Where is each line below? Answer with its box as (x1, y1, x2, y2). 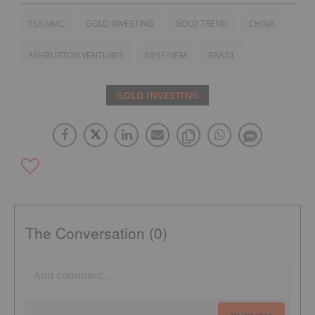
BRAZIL (208, 49, 236, 61)
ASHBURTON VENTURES (28, 49, 124, 61)
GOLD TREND (175, 17, 228, 30)
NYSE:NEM (145, 49, 187, 61)
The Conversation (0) (25, 221, 167, 243)
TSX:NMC (28, 17, 65, 30)
